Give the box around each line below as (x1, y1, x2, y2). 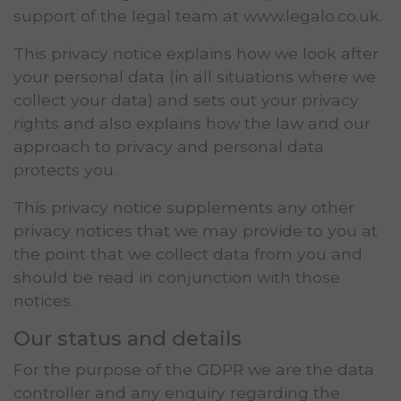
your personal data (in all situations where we (13, 67, 376, 87)
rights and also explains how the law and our (13, 114, 371, 133)
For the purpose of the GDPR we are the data (13, 360, 374, 380)
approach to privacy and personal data (13, 137, 324, 157)
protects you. (13, 160, 116, 180)
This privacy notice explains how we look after (13, 44, 379, 64)
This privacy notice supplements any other (13, 198, 354, 218)
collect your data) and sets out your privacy (13, 90, 359, 110)
